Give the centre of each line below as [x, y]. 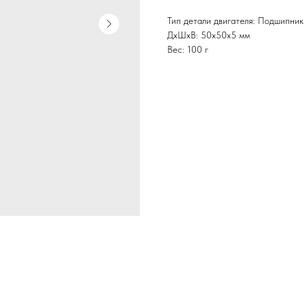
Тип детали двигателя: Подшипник [235, 21]
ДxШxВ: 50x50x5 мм [209, 35]
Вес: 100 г [188, 50]
